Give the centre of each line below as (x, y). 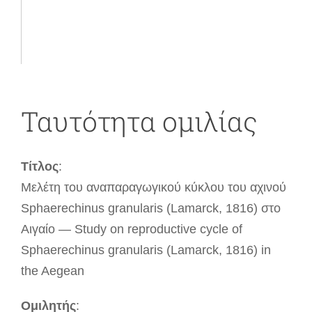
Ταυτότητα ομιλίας (139, 121)
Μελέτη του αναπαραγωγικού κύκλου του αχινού (154, 188)
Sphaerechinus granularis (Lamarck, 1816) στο (151, 209)
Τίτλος (40, 167)
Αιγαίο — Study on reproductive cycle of (132, 229)
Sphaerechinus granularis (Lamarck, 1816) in (146, 250)
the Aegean (53, 271)
